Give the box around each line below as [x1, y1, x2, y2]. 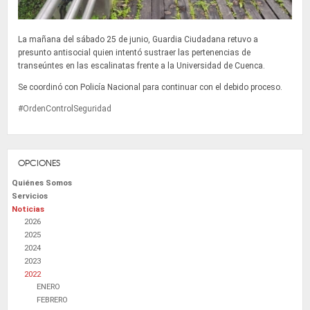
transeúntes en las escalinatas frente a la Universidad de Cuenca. [18, 61, 265, 71]
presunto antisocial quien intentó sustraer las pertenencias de [18, 48, 250, 57]
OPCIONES [18, 156, 60, 169]
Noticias [12, 204, 44, 214]
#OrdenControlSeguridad [18, 104, 111, 113]
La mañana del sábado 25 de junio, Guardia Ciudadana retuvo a [18, 35, 258, 44]
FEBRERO [37, 295, 68, 304]
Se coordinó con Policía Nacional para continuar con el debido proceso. [18, 82, 282, 92]
